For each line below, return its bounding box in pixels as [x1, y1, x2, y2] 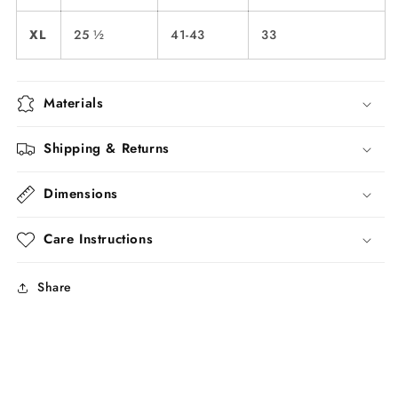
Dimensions [44, 184, 118, 204]
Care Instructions [44, 229, 154, 250]
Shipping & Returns [44, 139, 170, 159]
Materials [44, 93, 104, 114]
